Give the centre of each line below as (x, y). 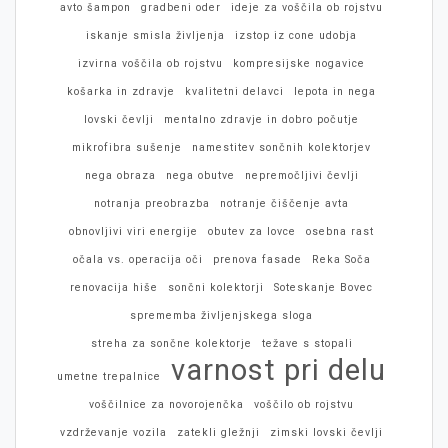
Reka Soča (341, 259)
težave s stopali (307, 343)
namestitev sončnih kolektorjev (281, 147)
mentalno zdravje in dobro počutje (261, 119)
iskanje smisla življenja (155, 35)
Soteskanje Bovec (323, 287)
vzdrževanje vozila (113, 432)
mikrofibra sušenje (127, 147)
